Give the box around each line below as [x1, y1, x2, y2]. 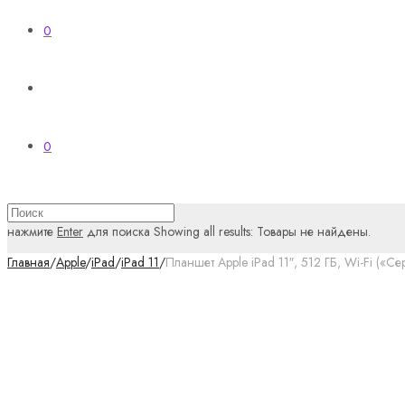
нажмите [7, 222, 57, 240]
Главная [7, 253, 50, 271]
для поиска [83, 222, 150, 240]
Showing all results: [154, 222, 253, 240]
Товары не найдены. [257, 222, 371, 240]
